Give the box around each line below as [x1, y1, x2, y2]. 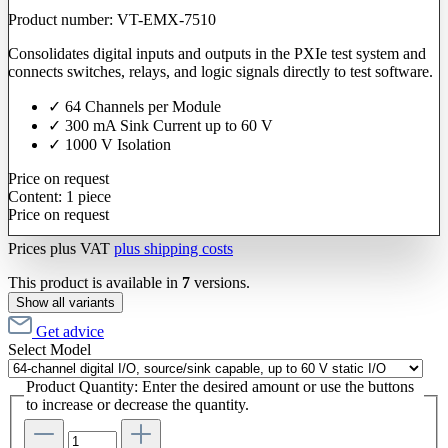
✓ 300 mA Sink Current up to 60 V [48, 116, 273, 134]
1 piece [66, 187, 111, 205]
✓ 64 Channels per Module [48, 97, 221, 115]
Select [8, 340, 50, 358]
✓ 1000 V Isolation [48, 135, 171, 153]
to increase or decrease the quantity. [26, 395, 249, 413]
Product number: [8, 10, 117, 28]
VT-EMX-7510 [117, 10, 216, 28]
